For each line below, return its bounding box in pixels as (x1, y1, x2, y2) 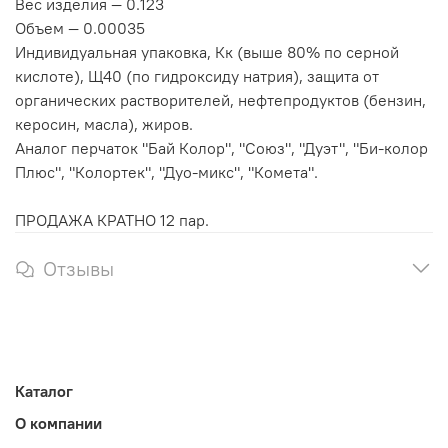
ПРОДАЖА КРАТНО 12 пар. (15, 210, 209, 231)
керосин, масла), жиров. (15, 114, 193, 135)
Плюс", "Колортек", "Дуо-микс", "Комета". (15, 162, 318, 183)
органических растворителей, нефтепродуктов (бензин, (15, 90, 426, 111)
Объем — (15, 18, 79, 39)
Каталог (15, 381, 73, 402)
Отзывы (43, 256, 114, 282)
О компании (15, 413, 102, 434)
